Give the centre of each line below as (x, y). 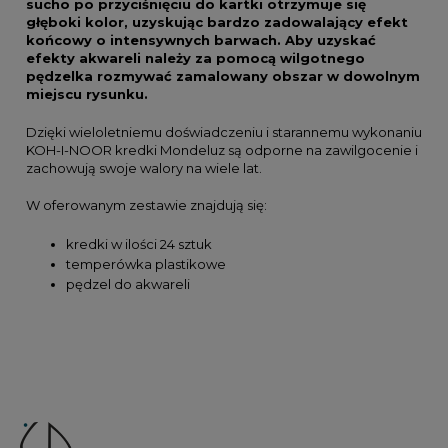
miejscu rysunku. (87, 94)
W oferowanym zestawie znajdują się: (146, 205)
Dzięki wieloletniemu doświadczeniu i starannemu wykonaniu (224, 131)
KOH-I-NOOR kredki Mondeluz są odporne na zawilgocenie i (222, 149)
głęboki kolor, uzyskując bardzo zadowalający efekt (217, 22)
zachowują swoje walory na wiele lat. (144, 167)
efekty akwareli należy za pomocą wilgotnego (195, 58)
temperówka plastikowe (146, 263)
